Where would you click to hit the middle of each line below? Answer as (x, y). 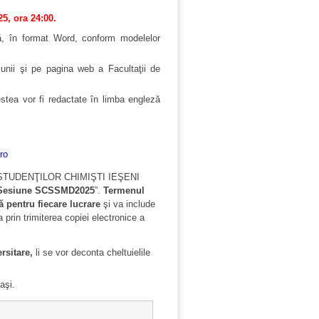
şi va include (128, 204)
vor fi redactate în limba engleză (91, 100)
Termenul (124, 191)
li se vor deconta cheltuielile (91, 253)
